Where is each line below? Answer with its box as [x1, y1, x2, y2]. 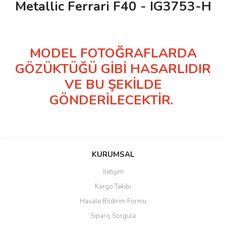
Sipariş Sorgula [90, 211, 136, 220]
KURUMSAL [92, 149, 134, 159]
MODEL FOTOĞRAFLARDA [29, 44, 197, 62]
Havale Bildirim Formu [80, 197, 146, 206]
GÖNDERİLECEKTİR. [49, 91, 177, 109]
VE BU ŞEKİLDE [64, 76, 162, 93]
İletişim [102, 167, 124, 177]
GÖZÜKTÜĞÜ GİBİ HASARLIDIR [15, 60, 211, 78]
